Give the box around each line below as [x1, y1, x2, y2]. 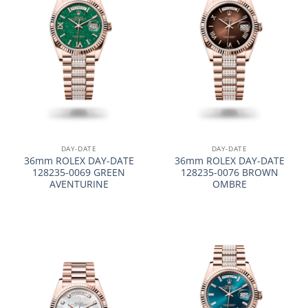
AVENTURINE [49, 177, 109, 190]
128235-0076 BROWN [180, 165, 278, 179]
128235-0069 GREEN [32, 165, 125, 179]
